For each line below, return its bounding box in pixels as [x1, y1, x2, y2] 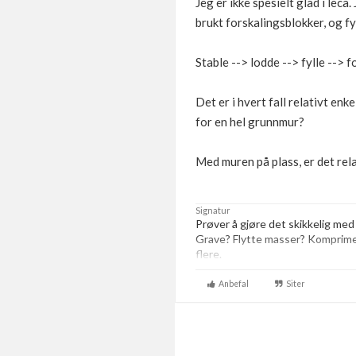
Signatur [195, 205, 230, 215]
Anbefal [215, 279, 249, 288]
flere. [195, 247, 224, 261]
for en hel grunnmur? [195, 114, 304, 129]
